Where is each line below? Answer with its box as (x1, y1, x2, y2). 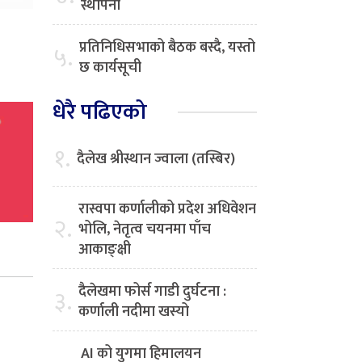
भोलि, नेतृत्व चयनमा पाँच (78, 217, 211, 242)
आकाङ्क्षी (78, 238, 131, 263)
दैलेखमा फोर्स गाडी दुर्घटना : (78, 280, 226, 305)
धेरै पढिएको (53, 94, 147, 131)
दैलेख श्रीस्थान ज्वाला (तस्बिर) (77, 147, 235, 172)
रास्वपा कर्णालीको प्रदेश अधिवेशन (78, 197, 256, 222)
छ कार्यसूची (79, 56, 141, 81)
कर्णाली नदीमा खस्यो (78, 300, 189, 325)
